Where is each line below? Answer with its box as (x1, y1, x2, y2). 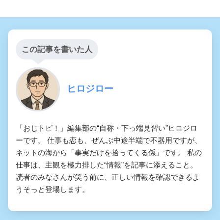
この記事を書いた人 (22, 45, 92, 54)
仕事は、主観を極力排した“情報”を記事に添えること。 (16, 161, 197, 169)
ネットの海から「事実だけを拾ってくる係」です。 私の (16, 148, 202, 157)
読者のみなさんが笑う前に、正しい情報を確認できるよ (16, 173, 200, 182)
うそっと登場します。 (16, 185, 89, 194)
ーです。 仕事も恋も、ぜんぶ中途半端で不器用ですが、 (16, 136, 202, 145)
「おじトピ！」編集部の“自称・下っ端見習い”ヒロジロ (16, 124, 197, 133)
